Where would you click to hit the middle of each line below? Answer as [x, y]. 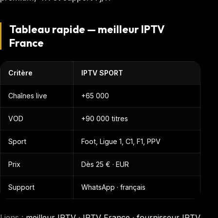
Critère [20, 73]
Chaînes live [28, 96]
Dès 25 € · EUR [105, 164]
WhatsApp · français [113, 187]
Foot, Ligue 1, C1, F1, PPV [121, 141]
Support [21, 187]
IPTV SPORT [102, 73]
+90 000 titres [105, 118]
